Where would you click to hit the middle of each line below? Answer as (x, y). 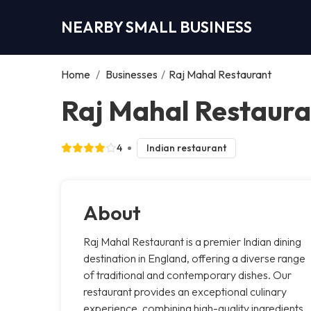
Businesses (132, 74)
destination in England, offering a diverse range (194, 258)
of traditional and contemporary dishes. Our (187, 275)
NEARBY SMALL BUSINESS (157, 27)
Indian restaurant (186, 148)
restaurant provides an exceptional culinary (185, 291)
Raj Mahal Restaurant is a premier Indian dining (192, 241)
